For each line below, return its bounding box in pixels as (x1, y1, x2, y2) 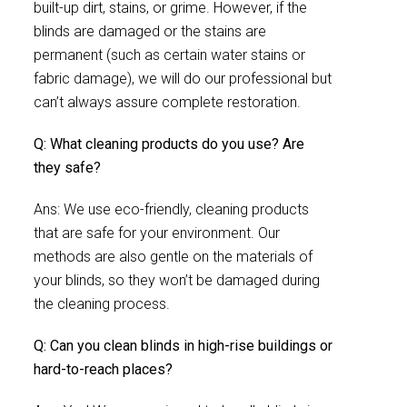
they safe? (34, 159, 101, 176)
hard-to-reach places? (34, 361, 173, 378)
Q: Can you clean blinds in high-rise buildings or (34, 337, 333, 354)
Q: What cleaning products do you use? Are (34, 135, 304, 153)
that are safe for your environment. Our (34, 224, 280, 242)
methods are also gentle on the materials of (34, 248, 313, 265)
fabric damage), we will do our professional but (34, 70, 332, 87)
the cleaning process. (34, 295, 170, 313)
